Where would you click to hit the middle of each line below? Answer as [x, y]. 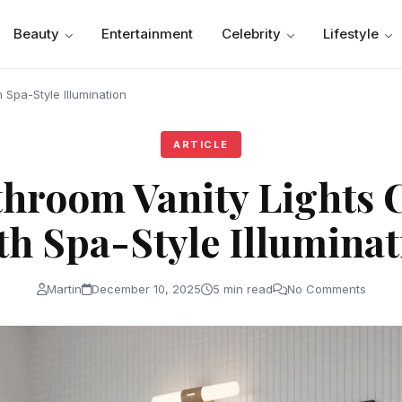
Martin [64, 289]
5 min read [242, 289]
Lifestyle [351, 34]
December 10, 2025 [146, 289]
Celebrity [252, 34]
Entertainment [148, 34]
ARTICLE [201, 144]
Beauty [37, 34]
